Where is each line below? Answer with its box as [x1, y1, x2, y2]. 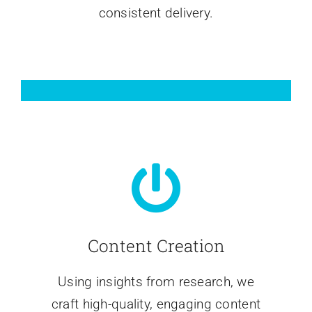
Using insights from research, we [57, 274, 255, 290]
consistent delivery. [98, 5, 214, 22]
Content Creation [87, 235, 225, 258]
